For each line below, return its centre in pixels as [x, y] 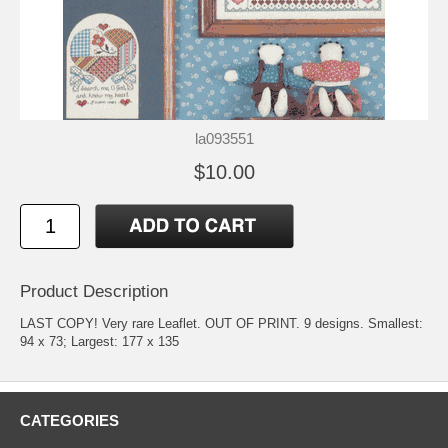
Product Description [94, 292]
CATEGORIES [69, 421]
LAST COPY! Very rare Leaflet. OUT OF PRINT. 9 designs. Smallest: [221, 324]
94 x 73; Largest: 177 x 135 [99, 342]
